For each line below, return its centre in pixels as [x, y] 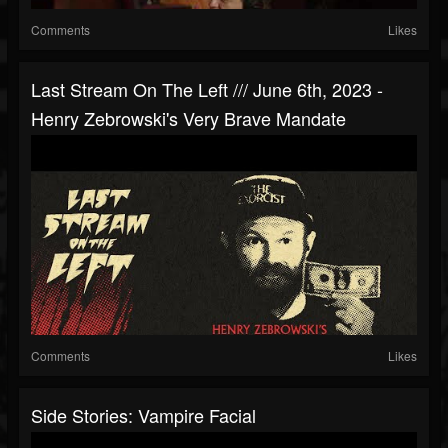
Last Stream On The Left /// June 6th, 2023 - [207, 89]
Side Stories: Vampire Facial [143, 415]
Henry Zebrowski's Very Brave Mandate [188, 118]
